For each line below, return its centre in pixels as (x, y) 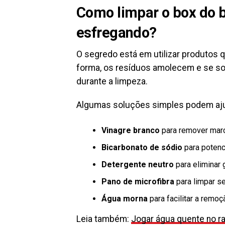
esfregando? (117, 33)
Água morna (125, 199)
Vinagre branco (131, 131)
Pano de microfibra (138, 182)
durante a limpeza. (112, 82)
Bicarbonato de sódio (142, 148)
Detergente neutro (138, 165)
